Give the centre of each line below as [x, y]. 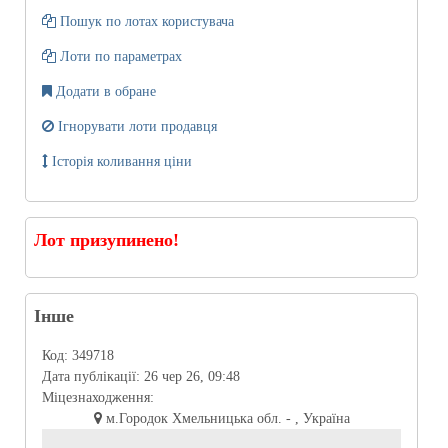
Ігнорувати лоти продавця [135, 126]
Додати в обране [106, 91]
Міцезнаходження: [98, 397]
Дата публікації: [93, 376]
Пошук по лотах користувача [145, 21]
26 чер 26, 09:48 [192, 376]
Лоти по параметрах [119, 56]
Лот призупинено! [106, 239]
